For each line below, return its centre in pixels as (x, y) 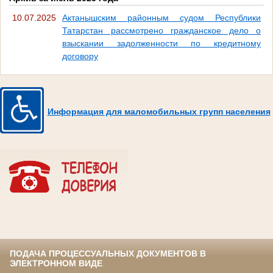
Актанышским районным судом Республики (161, 17)
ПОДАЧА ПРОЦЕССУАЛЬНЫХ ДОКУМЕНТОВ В (108, 253)
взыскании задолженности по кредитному (161, 43)
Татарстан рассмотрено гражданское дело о (161, 30)
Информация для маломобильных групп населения (159, 111)
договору (80, 56)
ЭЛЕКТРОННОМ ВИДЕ (56, 263)
